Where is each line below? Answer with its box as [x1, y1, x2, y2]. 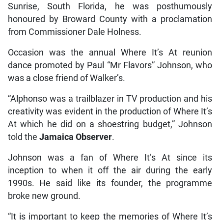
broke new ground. [7, 191, 81, 201]
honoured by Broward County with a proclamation [7, 14, 213, 24]
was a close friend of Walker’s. [7, 73, 125, 83]
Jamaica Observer [39, 132, 112, 142]
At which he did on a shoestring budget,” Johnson [7, 119, 213, 129]
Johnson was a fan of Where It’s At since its [7, 152, 213, 163]
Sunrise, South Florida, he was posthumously [7, 1, 213, 11]
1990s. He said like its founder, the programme [7, 178, 213, 188]
